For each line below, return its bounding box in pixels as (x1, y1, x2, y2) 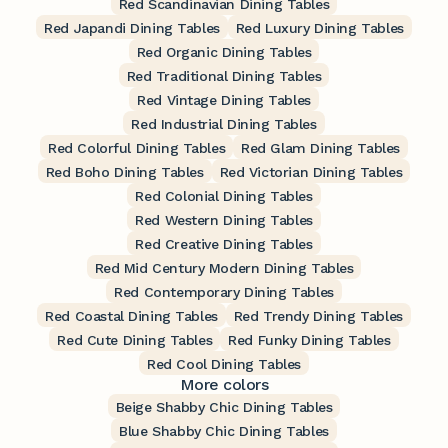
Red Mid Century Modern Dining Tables (94, 260, 354, 277)
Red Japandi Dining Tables (44, 20, 220, 37)
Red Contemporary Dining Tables (114, 284, 334, 301)
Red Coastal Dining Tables (45, 308, 218, 325)
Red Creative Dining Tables (135, 236, 313, 253)
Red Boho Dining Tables (45, 164, 204, 181)
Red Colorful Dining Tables (48, 140, 226, 157)
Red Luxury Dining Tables (235, 20, 404, 37)
